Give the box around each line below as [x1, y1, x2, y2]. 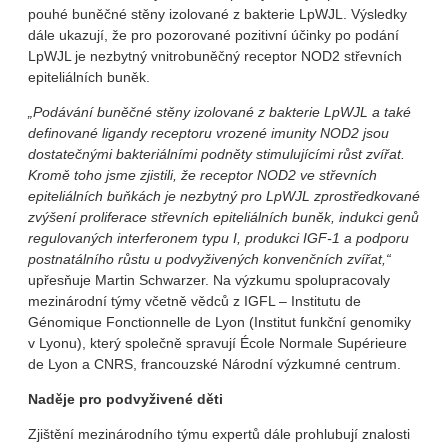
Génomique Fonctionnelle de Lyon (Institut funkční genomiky [28, 314, 411, 331]
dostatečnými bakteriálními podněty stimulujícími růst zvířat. [28, 146, 405, 163]
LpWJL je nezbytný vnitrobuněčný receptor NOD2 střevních [28, 48, 402, 65]
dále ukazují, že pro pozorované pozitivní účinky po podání [28, 27, 399, 44]
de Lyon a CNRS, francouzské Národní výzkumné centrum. [28, 356, 401, 373]
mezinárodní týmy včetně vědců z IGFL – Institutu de [28, 293, 361, 310]
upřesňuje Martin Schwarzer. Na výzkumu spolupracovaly [28, 272, 390, 289]
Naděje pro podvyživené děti [28, 391, 223, 408]
